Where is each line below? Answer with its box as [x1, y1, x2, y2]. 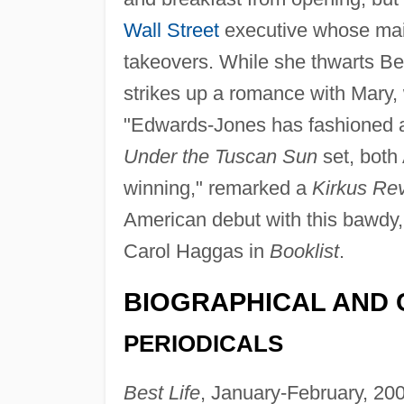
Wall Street [123, 18, 219, 41]
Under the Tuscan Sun [123, 144, 317, 168]
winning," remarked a [123, 176, 312, 199]
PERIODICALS [123, 331, 283, 357]
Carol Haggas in [123, 239, 270, 262]
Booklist [269, 239, 339, 262]
